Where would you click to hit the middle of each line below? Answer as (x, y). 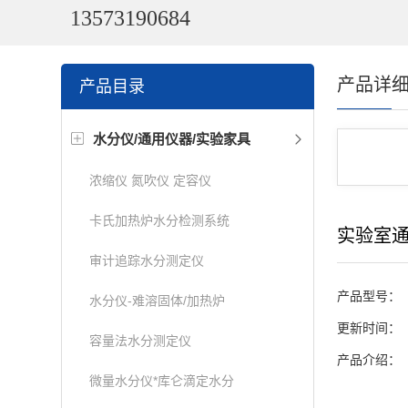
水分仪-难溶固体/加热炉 (158, 301)
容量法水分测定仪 (141, 341)
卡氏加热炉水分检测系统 (160, 220)
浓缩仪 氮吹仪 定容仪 (151, 180)
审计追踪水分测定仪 (147, 260)
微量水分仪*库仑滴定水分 (162, 381)
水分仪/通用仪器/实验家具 (172, 139)
